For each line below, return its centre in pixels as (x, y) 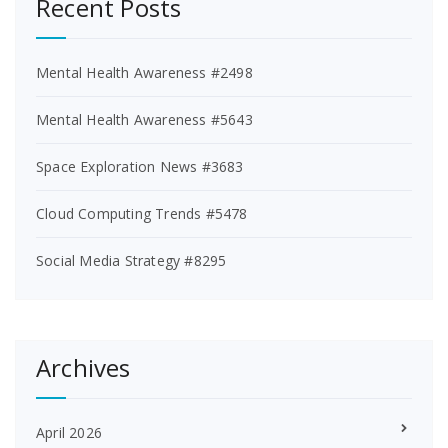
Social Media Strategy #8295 (131, 260)
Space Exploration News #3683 (140, 166)
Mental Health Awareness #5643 (144, 119)
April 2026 (69, 432)
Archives (83, 367)
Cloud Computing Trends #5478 (142, 213)
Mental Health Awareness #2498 (144, 72)
